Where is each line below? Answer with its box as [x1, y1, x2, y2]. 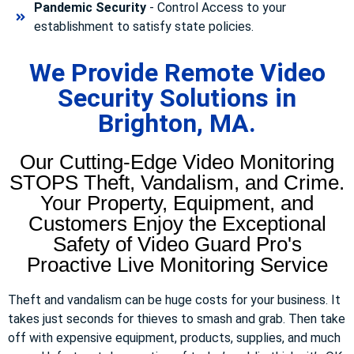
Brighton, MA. [98, 107, 256, 138]
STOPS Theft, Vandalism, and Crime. [9, 170, 345, 194]
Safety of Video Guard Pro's [52, 232, 302, 256]
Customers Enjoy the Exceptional [28, 211, 326, 235]
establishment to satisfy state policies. [33, 18, 254, 34]
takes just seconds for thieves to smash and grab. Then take [8, 311, 345, 326]
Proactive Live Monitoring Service [26, 252, 328, 277]
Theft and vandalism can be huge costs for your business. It [8, 292, 341, 307]
